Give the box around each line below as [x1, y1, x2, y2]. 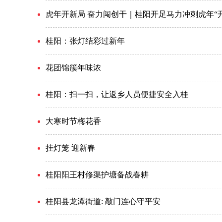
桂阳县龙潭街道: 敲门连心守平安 [46, 197, 161, 206]
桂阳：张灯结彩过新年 [46, 37, 125, 45]
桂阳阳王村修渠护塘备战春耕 [46, 170, 149, 179]
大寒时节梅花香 [46, 117, 101, 125]
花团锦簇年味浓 [46, 63, 101, 72]
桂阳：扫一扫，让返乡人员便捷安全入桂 [46, 90, 188, 99]
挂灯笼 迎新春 [46, 144, 95, 152]
